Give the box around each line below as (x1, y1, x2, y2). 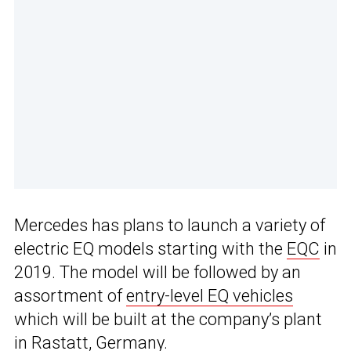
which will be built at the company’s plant (14, 309, 322, 330)
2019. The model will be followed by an (14, 262, 301, 283)
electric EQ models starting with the (14, 239, 287, 259)
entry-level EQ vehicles (126, 286, 293, 306)
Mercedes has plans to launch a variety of (14, 215, 325, 236)
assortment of (14, 286, 126, 306)
